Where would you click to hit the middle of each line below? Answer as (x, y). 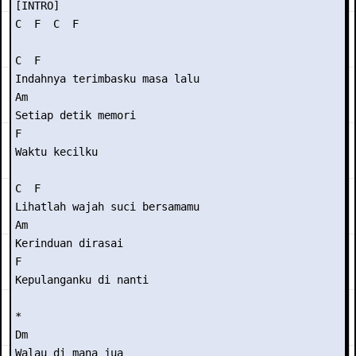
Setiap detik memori (75, 115)
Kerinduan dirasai (69, 243)
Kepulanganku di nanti (82, 280)
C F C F (47, 24)
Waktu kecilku (56, 152)
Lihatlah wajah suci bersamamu (107, 207)
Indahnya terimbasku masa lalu (107, 79)
